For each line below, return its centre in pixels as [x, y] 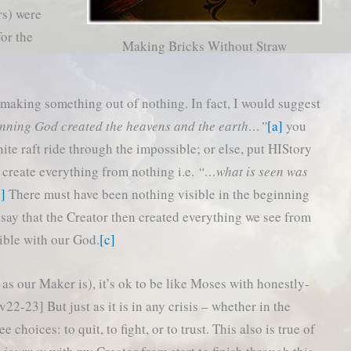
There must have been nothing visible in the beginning [158, 194]
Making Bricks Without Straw [204, 46]
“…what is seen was [253, 171]
